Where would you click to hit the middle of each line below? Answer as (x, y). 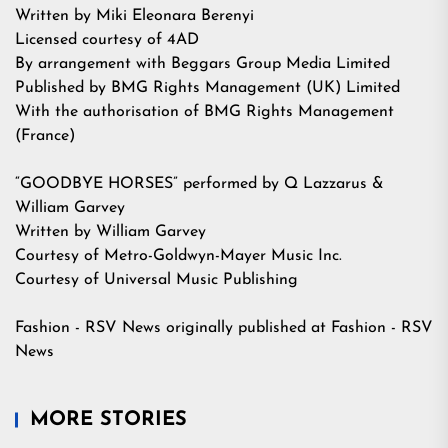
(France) (45, 136)
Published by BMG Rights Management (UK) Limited (207, 88)
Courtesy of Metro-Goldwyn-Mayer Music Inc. (178, 256)
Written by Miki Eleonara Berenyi (134, 16)
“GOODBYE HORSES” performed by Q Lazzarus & (199, 184)
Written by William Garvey (110, 232)
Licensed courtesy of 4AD (107, 40)
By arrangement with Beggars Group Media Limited (202, 64)
